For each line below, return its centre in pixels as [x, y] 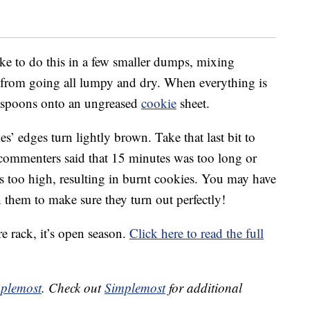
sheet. [193, 103]
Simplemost [135, 288]
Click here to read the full [197, 233]
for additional [204, 288]
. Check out [73, 288]
